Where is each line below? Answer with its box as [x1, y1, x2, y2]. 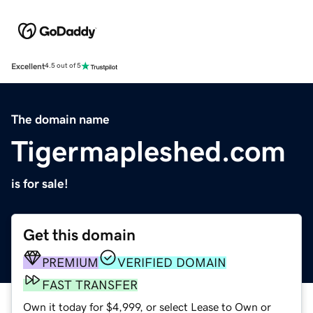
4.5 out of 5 [45, 62, 81, 70]
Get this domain [23, 226, 136, 243]
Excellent [11, 61, 45, 71]
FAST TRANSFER [42, 278, 138, 291]
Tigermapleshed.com [11, 136, 286, 166]
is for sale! [11, 177, 68, 190]
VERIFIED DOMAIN [117, 256, 226, 269]
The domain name [11, 112, 110, 126]
